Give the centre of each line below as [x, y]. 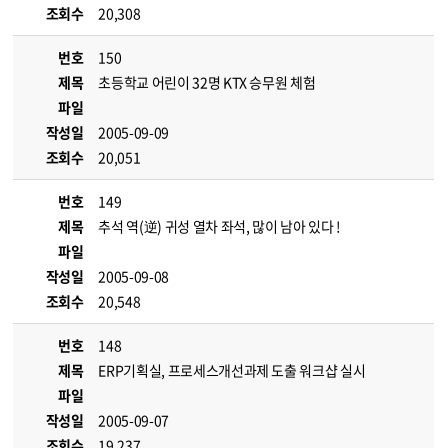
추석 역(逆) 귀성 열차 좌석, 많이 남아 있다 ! [219, 226]
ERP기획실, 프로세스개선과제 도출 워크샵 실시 [232, 370]
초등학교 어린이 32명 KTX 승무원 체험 [207, 82]
